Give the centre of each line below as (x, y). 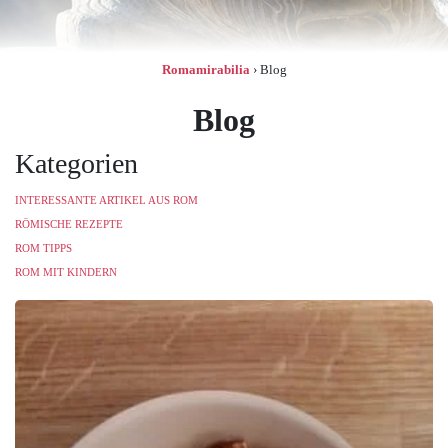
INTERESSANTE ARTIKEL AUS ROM (106, 200)
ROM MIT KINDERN (66, 272)
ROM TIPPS (43, 248)
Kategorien (76, 163)
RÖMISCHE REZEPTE (69, 224)
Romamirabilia (205, 69)
